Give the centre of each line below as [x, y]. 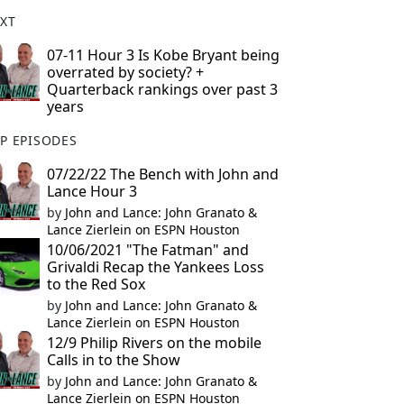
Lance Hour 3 [92, 191]
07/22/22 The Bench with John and [162, 174]
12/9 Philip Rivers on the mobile [154, 343]
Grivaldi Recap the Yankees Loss [155, 267]
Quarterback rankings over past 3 [162, 89]
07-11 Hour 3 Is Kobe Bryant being [163, 55]
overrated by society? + [125, 72]
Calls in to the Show [113, 360]
